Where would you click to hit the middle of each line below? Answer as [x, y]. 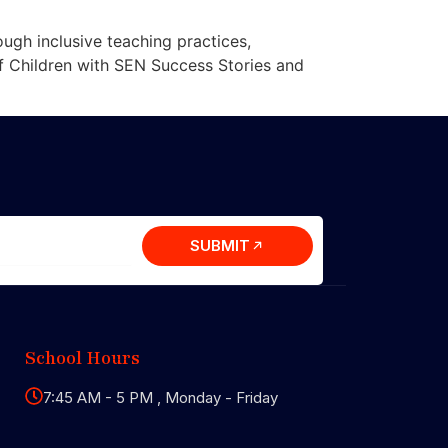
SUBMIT [219, 246]
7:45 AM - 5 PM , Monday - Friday [161, 397]
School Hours [83, 357]
